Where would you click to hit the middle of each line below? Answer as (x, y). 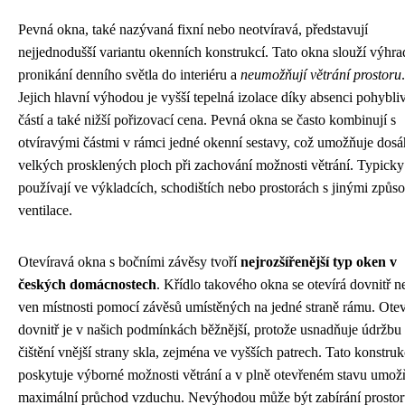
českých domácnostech (87, 284)
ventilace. (45, 210)
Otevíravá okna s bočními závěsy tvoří (129, 261)
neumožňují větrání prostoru (321, 74)
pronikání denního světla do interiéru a (129, 74)
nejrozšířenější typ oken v (319, 261)
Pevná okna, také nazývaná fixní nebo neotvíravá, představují (193, 29)
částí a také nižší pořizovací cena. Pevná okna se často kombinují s (207, 119)
